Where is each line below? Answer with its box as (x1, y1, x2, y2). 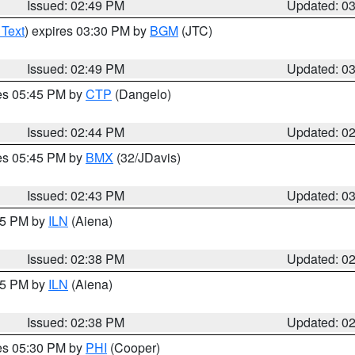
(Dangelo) (112, 85, 171, 103)
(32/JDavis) (113, 148, 181, 166)
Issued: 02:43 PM (27, 186, 125, 204)
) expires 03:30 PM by (25, 21, 150, 40)
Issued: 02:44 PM (27, 123, 125, 141)
